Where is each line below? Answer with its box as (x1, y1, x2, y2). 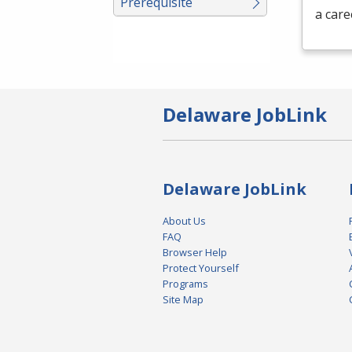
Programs (163, 277, 208, 291)
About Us (163, 214, 206, 229)
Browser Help (163, 245, 227, 260)
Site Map (163, 292, 203, 307)
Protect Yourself (163, 261, 239, 276)
